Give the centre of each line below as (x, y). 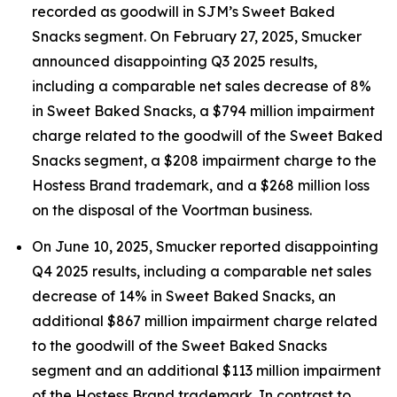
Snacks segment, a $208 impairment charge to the (204, 160)
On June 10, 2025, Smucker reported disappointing (205, 247)
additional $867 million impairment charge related (205, 321)
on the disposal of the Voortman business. (172, 210)
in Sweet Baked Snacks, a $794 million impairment (203, 111)
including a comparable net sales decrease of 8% (202, 86)
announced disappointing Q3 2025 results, (175, 61)
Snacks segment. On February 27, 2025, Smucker (197, 36)
